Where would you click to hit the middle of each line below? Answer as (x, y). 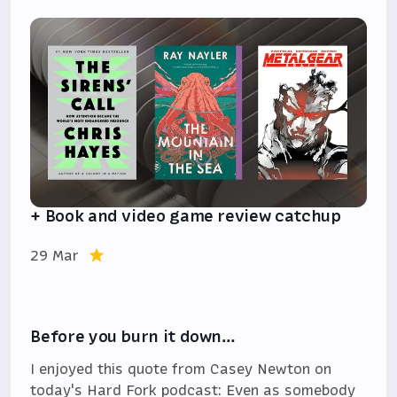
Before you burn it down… (133, 336)
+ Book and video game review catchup (186, 215)
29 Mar (55, 255)
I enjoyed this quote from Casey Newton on (181, 368)
